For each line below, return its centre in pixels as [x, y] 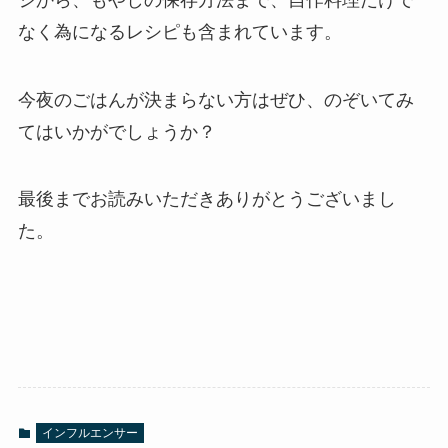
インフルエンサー [89, 433]
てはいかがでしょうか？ [116, 131]
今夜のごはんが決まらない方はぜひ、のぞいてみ [215, 99]
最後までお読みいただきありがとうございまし [206, 199]
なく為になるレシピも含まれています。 [179, 31]
